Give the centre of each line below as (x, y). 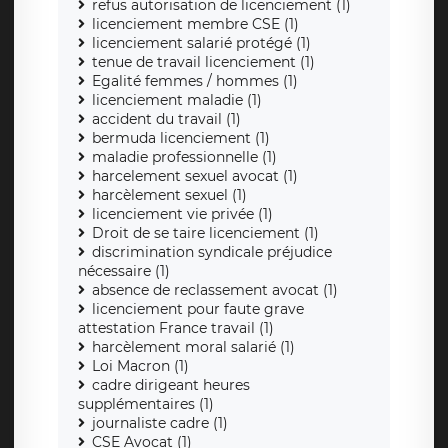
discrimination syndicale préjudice (212, 252)
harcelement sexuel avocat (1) (195, 176)
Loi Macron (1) (140, 366)
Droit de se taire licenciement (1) (205, 233)
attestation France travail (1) (176, 328)
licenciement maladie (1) (177, 100)
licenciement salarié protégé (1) (201, 43)
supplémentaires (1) (146, 404)
